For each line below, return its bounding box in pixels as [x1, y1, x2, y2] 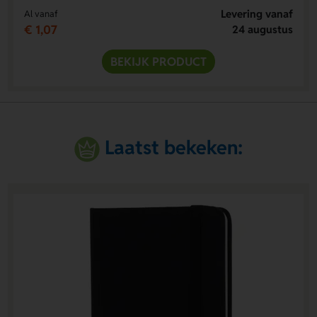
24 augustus [232, 23, 294, 37]
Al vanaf [23, 8, 58, 21]
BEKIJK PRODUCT [110, 54, 207, 70]
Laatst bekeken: [105, 134, 243, 160]
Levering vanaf [221, 7, 294, 21]
